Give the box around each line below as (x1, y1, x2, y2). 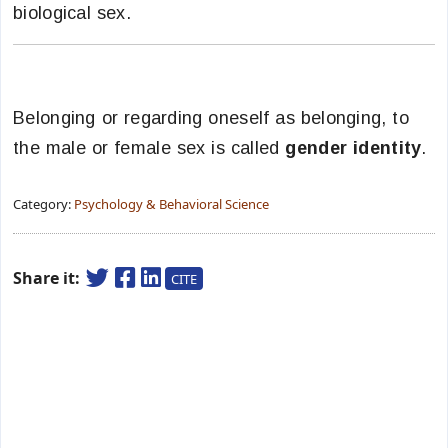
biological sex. (13, 3, 132, 23)
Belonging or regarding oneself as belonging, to (13, 108, 410, 128)
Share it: (13, 267, 84, 289)
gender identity (285, 138, 422, 158)
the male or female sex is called (13, 138, 286, 158)
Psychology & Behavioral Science (74, 195, 269, 213)
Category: (13, 195, 74, 213)
